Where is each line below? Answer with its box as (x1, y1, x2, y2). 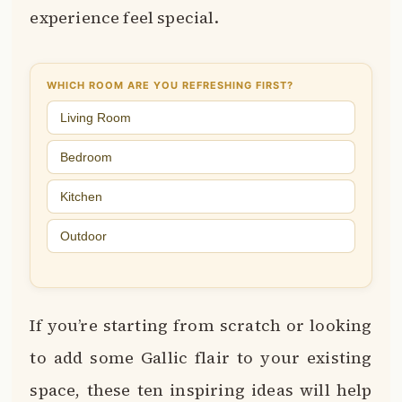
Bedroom (60, 149, 113, 164)
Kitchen (60, 188, 103, 204)
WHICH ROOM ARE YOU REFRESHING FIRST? (47, 78, 294, 92)
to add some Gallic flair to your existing (30, 345, 372, 369)
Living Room (60, 109, 132, 125)
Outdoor (60, 228, 108, 243)
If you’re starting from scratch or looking (30, 313, 372, 336)
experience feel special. (30, 6, 219, 30)
